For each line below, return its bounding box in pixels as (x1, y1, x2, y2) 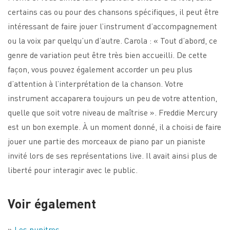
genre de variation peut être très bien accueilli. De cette (8, 49, 207, 60)
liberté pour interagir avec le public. (8, 164, 138, 175)
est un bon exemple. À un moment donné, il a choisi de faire (8, 121, 221, 132)
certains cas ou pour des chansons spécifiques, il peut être (8, 6, 219, 17)
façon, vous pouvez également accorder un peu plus (8, 63, 193, 74)
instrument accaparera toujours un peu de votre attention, (8, 92, 217, 103)
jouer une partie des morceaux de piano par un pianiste (8, 135, 205, 146)
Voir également (8, 195, 96, 212)
